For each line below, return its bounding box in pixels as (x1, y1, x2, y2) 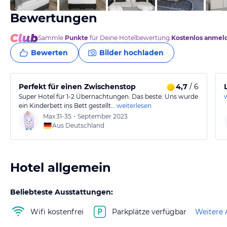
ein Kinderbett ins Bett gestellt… (19, 102, 115, 109)
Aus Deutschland (52, 122, 104, 129)
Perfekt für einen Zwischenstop (19, 82, 136, 91)
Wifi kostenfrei (30, 207, 84, 216)
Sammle (38, 34, 65, 42)
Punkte (65, 34, 88, 42)
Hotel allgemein (10, 160, 111, 175)
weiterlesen (117, 102, 152, 109)
